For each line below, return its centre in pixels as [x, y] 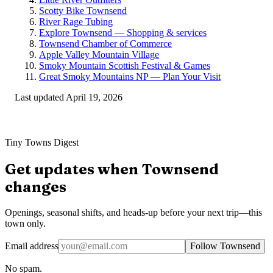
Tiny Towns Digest [42, 142]
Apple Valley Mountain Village [99, 54]
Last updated [40, 97]
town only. [25, 224]
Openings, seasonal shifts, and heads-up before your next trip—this [133, 213]
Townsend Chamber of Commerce [105, 43]
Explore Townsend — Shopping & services [123, 32]
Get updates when [73, 169]
